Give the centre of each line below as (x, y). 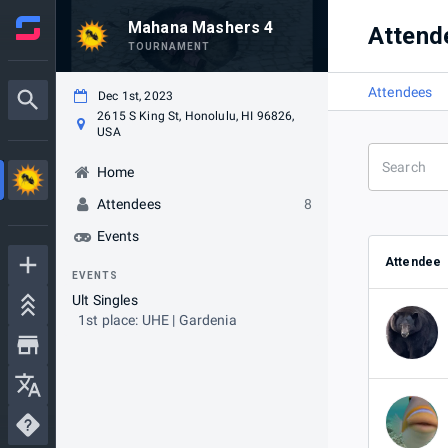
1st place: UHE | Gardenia (157, 320)
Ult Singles (105, 300)
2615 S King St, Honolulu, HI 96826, (196, 116)
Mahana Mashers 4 (201, 27)
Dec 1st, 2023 (135, 96)
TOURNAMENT (169, 46)
